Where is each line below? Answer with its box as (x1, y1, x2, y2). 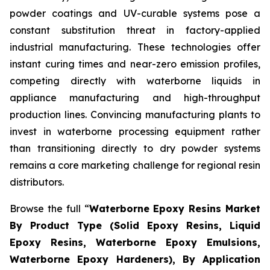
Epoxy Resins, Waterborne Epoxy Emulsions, (10, 236, 260, 249)
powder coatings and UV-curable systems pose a (10, 7, 260, 20)
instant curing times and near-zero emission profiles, (10, 58, 260, 71)
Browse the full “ (10, 202, 89, 215)
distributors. (10, 176, 64, 189)
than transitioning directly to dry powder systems (10, 142, 260, 155)
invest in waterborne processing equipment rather (10, 125, 260, 138)
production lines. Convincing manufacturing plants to (10, 108, 260, 121)
